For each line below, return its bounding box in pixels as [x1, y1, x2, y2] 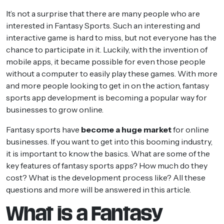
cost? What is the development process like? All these [6, 172, 205, 182]
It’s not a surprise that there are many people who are [6, 8, 200, 18]
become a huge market [81, 124, 171, 134]
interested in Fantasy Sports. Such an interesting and [6, 20, 200, 30]
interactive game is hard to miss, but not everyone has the [6, 32, 216, 42]
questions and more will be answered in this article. [6, 184, 191, 194]
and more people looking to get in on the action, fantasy [6, 80, 209, 90]
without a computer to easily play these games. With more [6, 68, 217, 78]
